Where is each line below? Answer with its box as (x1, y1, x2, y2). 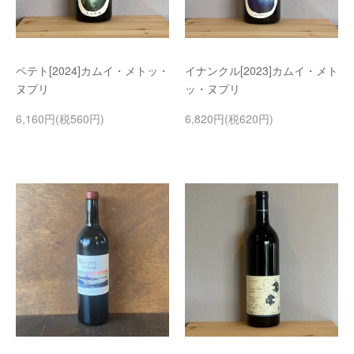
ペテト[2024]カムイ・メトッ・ (16, 62, 169, 78)
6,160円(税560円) (16, 111, 104, 126)
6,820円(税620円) (185, 111, 273, 126)
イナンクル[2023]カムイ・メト (185, 62, 338, 78)
